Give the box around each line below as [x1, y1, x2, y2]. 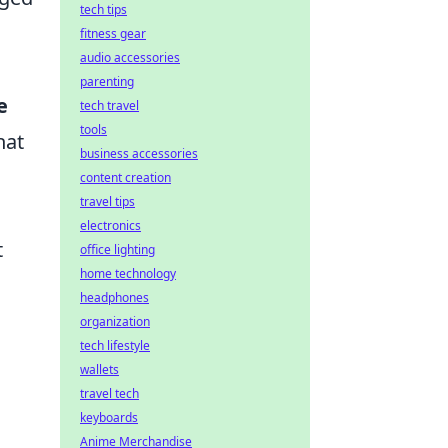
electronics [80, 217, 141, 234]
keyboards [80, 409, 138, 426]
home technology [80, 265, 176, 282]
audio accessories [80, 49, 180, 66]
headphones [80, 289, 149, 306]
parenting [80, 73, 134, 90]
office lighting [80, 241, 155, 258]
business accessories [80, 145, 198, 162]
